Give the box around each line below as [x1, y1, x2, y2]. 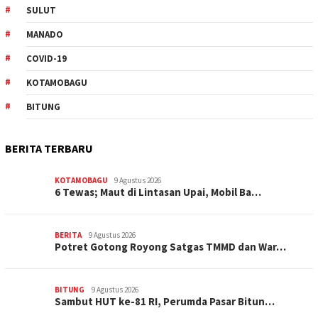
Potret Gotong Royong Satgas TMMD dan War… [55, 240, 286, 254]
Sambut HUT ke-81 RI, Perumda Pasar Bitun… [55, 295, 275, 309]
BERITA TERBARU [5, 141, 93, 156]
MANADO [26, 28, 63, 41]
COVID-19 [26, 53, 67, 65]
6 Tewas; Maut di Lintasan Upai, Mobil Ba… [55, 185, 261, 199]
